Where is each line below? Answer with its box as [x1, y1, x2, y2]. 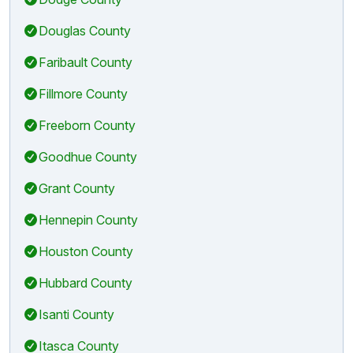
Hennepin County [39, 211, 138, 228]
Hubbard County [39, 274, 132, 291]
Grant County [39, 180, 115, 196]
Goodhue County [39, 148, 137, 165]
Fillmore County [39, 85, 128, 102]
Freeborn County [39, 117, 136, 133]
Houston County [39, 243, 133, 259]
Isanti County [39, 306, 114, 322]
